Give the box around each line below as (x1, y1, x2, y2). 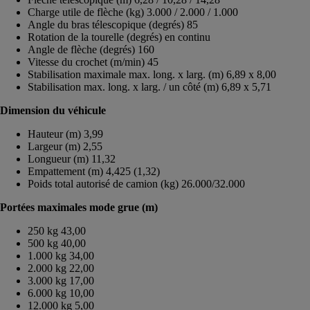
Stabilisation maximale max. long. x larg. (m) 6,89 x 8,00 (28, 68, 276, 80)
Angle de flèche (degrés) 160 (28, 43, 154, 55)
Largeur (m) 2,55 (28, 140, 102, 152)
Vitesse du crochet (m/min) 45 (28, 55, 158, 68)
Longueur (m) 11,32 (28, 152, 116, 165)
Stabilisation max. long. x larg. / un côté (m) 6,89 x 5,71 (28, 80, 271, 93)
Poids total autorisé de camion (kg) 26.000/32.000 (28, 177, 245, 190)
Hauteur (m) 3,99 (28, 127, 103, 140)
